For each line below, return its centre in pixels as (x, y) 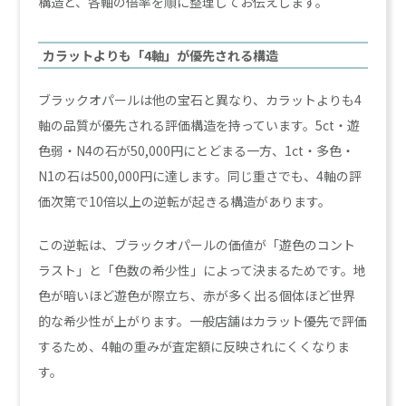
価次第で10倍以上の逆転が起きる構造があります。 (185, 201)
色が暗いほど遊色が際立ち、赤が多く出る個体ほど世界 (197, 295)
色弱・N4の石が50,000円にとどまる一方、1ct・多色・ (197, 150)
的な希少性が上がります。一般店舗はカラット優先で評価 (203, 321)
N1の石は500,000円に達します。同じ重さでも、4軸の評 (200, 176)
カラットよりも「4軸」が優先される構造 (161, 55)
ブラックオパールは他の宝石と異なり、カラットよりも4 (200, 100)
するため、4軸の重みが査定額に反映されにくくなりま (194, 346)
